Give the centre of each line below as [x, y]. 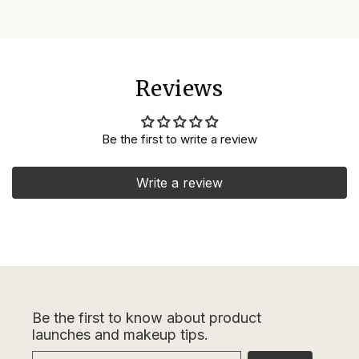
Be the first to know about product [147, 318]
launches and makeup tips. [120, 335]
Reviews [179, 88]
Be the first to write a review [179, 139]
